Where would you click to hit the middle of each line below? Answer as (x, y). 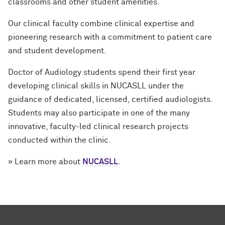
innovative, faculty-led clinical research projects (98, 127)
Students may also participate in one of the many (99, 113)
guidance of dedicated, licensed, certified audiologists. (110, 99)
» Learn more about (45, 162)
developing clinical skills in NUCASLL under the (96, 86)
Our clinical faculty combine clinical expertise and (101, 24)
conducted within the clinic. (60, 140)
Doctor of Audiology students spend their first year (102, 72)
